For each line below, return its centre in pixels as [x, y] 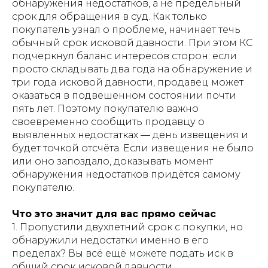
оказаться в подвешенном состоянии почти [124, 95]
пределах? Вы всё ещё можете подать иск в [123, 253]
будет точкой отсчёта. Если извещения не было [133, 148]
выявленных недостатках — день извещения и [130, 135]
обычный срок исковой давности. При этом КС [133, 43]
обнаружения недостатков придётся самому [126, 174]
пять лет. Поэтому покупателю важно [105, 109]
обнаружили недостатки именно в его [110, 240]
